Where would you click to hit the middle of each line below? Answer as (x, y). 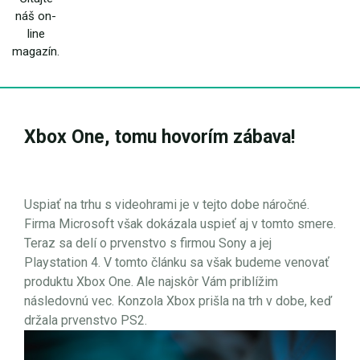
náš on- (36, 16)
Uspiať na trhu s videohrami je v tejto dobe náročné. (167, 205)
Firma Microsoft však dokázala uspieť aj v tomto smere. (180, 224)
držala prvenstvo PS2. (86, 320)
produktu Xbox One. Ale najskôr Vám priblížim (151, 282)
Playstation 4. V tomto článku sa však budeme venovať (177, 262)
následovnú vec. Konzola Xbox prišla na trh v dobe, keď (178, 301)
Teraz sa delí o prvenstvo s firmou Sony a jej (148, 243)
